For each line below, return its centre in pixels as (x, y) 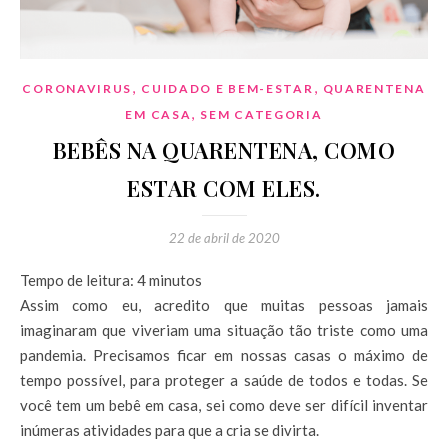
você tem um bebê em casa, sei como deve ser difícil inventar (224, 404)
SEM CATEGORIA (261, 114)
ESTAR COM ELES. (224, 187)
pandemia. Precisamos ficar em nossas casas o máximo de (224, 354)
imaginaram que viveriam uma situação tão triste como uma (224, 329)
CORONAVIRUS (77, 88)
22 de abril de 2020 (224, 237)
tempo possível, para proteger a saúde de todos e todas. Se (224, 379)
